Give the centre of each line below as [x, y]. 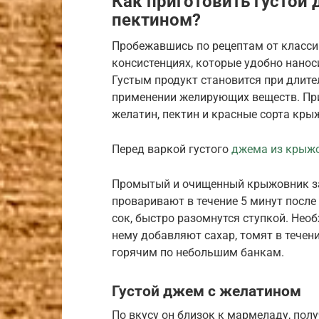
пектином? [156, 20]
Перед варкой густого [172, 149]
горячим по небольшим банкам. [198, 252]
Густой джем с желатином [206, 292]
